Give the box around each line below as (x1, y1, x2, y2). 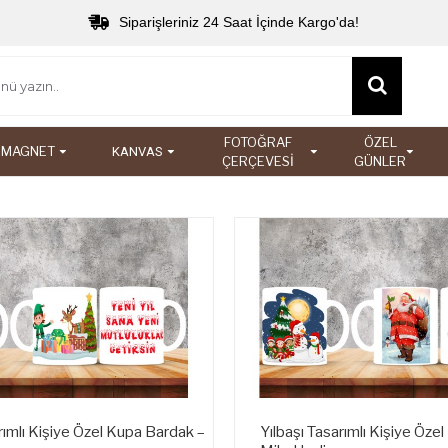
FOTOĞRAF (223, 133, 292, 150)
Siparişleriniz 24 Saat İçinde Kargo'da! (119, 14, 359, 30)
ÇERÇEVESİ (221, 152, 294, 169)
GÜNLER (354, 152, 406, 169)
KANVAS (112, 144, 164, 159)
